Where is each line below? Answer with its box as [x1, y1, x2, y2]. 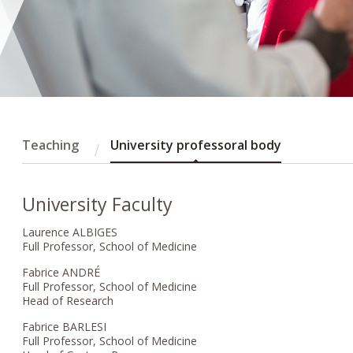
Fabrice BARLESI [22, 318, 107, 334]
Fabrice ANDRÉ [22, 264, 101, 280]
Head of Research [22, 292, 114, 308]
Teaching [22, 136, 80, 154]
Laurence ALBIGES [22, 224, 118, 240]
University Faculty [22, 191, 173, 217]
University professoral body [110, 136, 282, 154]
